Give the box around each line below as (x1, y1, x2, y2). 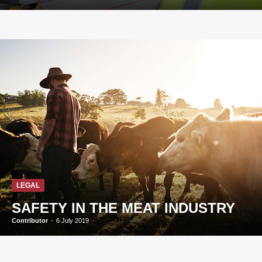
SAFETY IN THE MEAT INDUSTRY (12, 200, 235, 216)
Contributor (12, 217, 48, 224)
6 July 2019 (56, 217, 89, 224)
